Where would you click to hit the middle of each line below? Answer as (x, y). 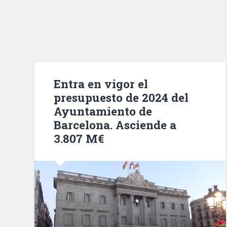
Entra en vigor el (101, 83)
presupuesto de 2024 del (121, 97)
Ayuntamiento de (103, 111)
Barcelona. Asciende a (115, 124)
